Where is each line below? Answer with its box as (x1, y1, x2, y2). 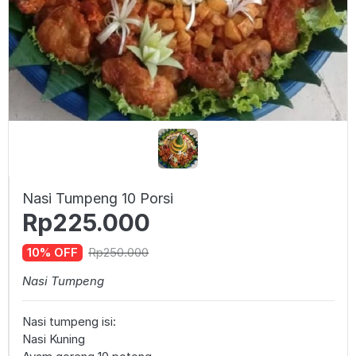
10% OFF (26, 246, 78, 260)
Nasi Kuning (22, 331, 85, 346)
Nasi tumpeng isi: (22, 314, 116, 329)
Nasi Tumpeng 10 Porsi (22, 189, 173, 207)
